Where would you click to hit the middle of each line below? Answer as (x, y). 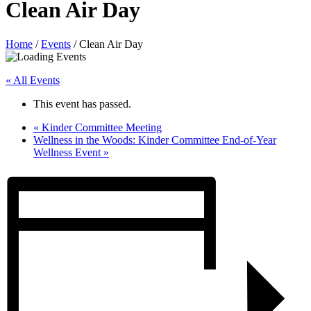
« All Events (33, 80)
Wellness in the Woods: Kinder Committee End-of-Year (155, 140)
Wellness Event (68, 152)
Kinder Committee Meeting (100, 127)
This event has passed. (82, 103)
